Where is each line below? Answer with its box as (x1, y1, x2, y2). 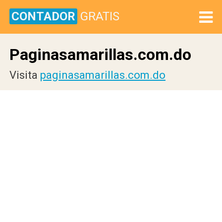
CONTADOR (11, 9, 75, 23)
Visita (9, 69, 40, 81)
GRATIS (80, 9, 119, 23)
